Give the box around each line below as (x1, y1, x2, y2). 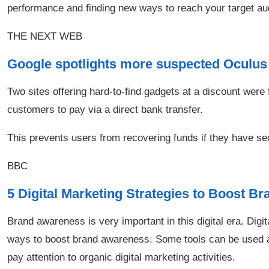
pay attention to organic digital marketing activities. (7, 252, 235, 263)
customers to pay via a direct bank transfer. (7, 104, 203, 115)
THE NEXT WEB (7, 31, 82, 42)
